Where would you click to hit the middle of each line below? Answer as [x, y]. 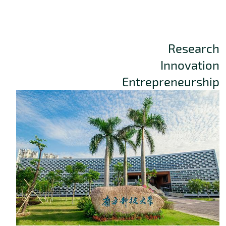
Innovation [190, 65]
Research [194, 48]
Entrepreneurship [171, 81]
